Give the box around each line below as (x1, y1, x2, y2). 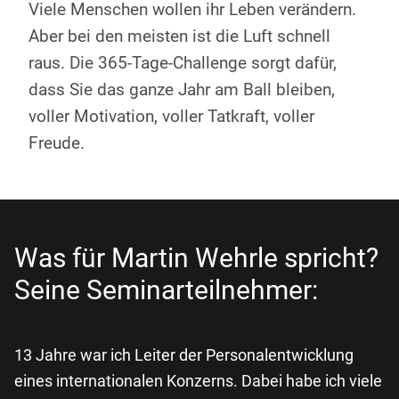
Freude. (28, 133, 85, 154)
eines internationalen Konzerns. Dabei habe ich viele (14, 371, 382, 391)
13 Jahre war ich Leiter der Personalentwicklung (14, 346, 354, 365)
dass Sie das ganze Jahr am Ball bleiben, (28, 79, 335, 101)
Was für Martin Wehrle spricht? (14, 242, 385, 274)
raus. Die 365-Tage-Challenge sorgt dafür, (28, 53, 337, 74)
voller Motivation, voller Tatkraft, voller (28, 106, 314, 127)
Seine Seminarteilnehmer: (14, 274, 318, 306)
